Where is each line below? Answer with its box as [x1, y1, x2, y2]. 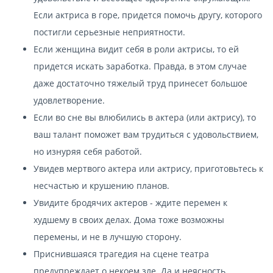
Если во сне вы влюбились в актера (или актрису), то [34, 111, 256, 123]
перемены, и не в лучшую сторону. [34, 230, 182, 243]
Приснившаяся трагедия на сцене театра [34, 247, 209, 260]
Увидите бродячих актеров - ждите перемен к [34, 196, 227, 208]
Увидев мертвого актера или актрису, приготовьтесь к [34, 162, 263, 174]
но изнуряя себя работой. [34, 145, 142, 157]
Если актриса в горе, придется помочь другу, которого [34, 9, 262, 21]
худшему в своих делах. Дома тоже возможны [34, 213, 224, 225]
